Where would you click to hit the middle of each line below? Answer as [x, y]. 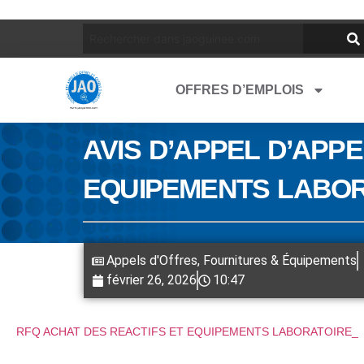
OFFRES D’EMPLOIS [240, 90]
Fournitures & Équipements [280, 260]
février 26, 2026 [152, 280]
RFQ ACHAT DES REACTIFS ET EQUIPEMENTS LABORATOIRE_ [187, 331]
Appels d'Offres [152, 260]
